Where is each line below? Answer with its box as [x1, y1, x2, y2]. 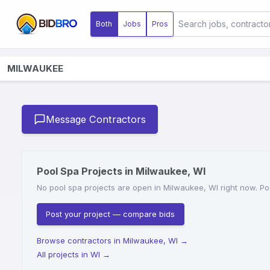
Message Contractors [46, 113, 146, 126]
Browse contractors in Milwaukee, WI [37, 236, 178, 246]
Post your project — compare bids [46, 209, 175, 219]
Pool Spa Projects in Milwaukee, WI [37, 165, 206, 178]
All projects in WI [37, 250, 100, 260]
